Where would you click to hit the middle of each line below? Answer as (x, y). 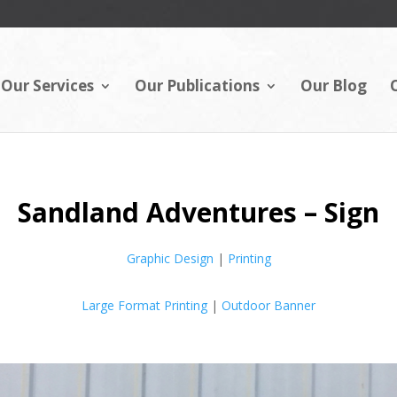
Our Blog (333, 85)
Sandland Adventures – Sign (198, 212)
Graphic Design (170, 259)
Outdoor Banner (269, 305)
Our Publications (197, 85)
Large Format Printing (144, 305)
